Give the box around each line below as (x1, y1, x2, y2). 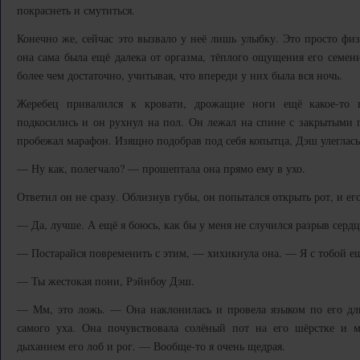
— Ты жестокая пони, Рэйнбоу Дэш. (17, 273, 194, 288)
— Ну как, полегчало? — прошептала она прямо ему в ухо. (17, 161, 305, 176)
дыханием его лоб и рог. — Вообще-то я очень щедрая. (17, 338, 285, 354)
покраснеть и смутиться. (17, 2, 135, 18)
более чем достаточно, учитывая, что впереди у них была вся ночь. (17, 67, 342, 83)
